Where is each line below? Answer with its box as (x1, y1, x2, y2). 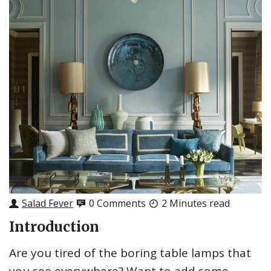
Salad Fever (22, 197, 73, 211)
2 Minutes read (162, 197, 230, 211)
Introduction (9, 218, 99, 236)
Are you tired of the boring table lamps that (9, 245, 251, 261)
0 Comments (89, 197, 146, 211)
